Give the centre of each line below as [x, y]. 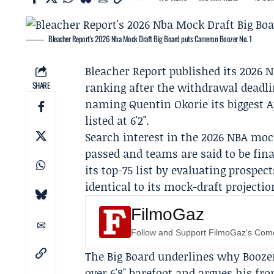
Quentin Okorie [169, 104]
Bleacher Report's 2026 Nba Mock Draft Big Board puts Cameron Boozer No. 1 [150, 39]
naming [107, 104]
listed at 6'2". [117, 120]
